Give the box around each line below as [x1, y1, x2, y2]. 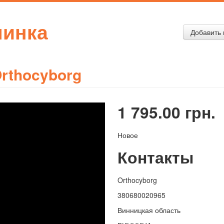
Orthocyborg [117, 175, 157, 185]
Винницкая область [117, 205, 180, 215]
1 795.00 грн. [117, 101, 215, 124]
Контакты [117, 146, 193, 169]
